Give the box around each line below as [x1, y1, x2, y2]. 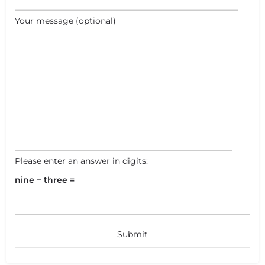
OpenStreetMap [68, 34, 134, 45]
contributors [134, 34, 188, 45]
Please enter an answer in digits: [15, 156, 148, 167]
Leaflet [22, 34, 52, 45]
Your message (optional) [15, 15, 116, 26]
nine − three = [15, 174, 75, 186]
